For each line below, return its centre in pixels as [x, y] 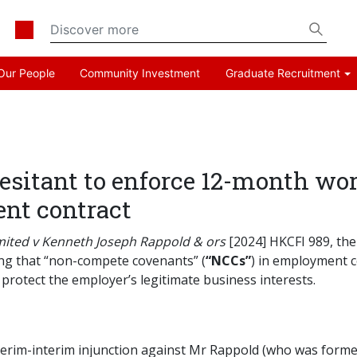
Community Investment [140, 73]
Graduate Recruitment [282, 73]
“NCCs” [228, 261]
